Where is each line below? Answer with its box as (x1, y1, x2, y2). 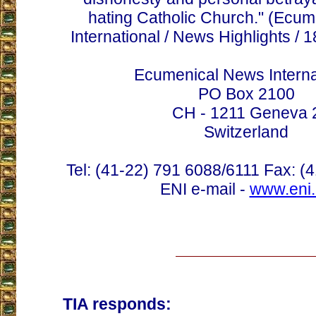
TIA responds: (62, 295, 171, 313)
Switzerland (204, 123, 288, 141)
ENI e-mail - (159, 180, 250, 198)
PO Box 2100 (197, 85, 295, 103)
